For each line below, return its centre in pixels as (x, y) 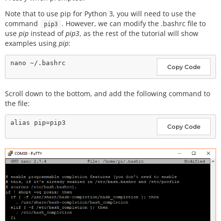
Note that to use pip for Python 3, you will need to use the (100, 14)
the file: (17, 103)
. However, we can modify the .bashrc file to (134, 24)
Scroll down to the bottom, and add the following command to (108, 93)
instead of (47, 34)
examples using (32, 43)
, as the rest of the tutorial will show (139, 34)
